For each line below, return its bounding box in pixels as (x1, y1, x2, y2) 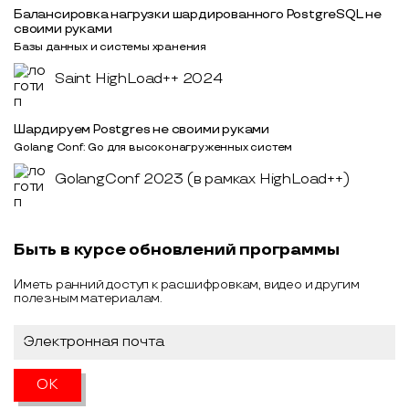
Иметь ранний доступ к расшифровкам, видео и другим (14, 276, 360, 292)
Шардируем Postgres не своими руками (14, 121, 269, 137)
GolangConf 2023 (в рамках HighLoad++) (55, 170, 350, 188)
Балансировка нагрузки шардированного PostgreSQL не (14, 5, 383, 22)
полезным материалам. (14, 289, 163, 306)
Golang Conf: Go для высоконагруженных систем (14, 140, 293, 154)
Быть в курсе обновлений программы (14, 239, 340, 259)
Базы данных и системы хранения (14, 39, 206, 54)
